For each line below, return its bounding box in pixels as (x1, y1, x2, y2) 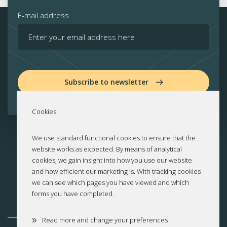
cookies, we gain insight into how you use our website (32, 156, 192, 165)
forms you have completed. (32, 189, 114, 198)
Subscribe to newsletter (64, 77, 148, 87)
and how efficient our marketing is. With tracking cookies (32, 167, 201, 176)
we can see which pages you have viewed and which (32, 178, 189, 187)
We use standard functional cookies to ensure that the (32, 133, 196, 142)
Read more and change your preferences (42, 215, 168, 224)
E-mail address (18, 10, 69, 21)
